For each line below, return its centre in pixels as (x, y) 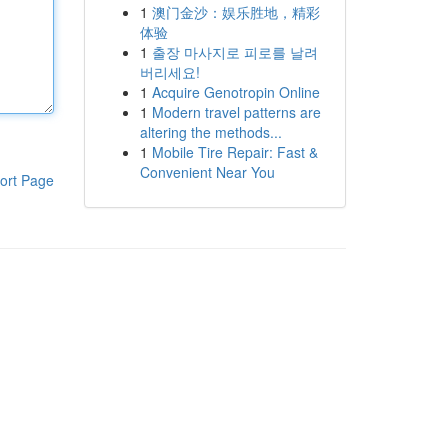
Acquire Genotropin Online (235, 92)
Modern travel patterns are (236, 112)
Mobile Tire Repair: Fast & (234, 152)
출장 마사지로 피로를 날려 (234, 52)
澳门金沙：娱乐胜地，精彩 (235, 12)
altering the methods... (210, 132)
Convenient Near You (207, 172)
